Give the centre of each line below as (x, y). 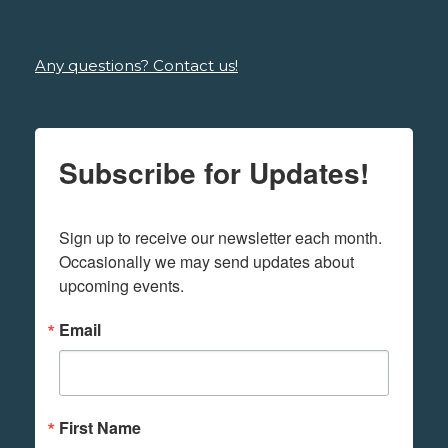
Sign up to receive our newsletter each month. (220, 237)
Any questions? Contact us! (136, 65)
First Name (100, 427)
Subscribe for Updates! (214, 172)
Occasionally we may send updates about (206, 261)
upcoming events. (121, 285)
